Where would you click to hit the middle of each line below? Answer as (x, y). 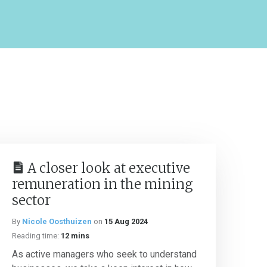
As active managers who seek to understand (104, 254)
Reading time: (35, 236)
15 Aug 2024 (126, 221)
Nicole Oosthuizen (57, 221)
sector (31, 200)
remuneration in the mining (103, 184)
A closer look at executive (109, 168)
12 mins (75, 236)
